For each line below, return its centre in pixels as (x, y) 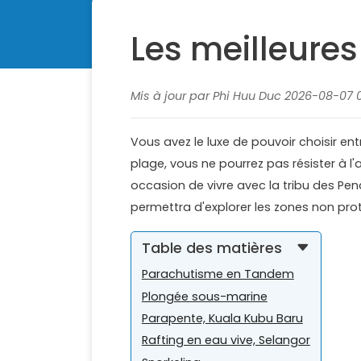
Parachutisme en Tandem (218, 274)
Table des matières (212, 248)
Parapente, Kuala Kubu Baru (222, 319)
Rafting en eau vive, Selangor (226, 340)
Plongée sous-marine (204, 296)
